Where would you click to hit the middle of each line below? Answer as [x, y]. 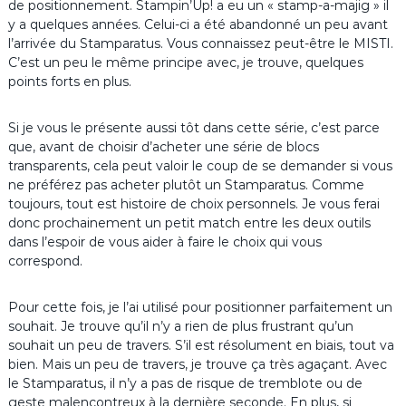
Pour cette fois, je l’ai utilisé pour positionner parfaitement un [200, 308]
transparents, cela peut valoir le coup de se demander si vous [200, 166]
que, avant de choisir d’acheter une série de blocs [163, 147]
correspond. [45, 261]
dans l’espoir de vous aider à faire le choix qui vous [164, 242]
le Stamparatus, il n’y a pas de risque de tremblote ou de [185, 384]
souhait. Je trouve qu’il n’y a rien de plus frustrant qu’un [180, 327]
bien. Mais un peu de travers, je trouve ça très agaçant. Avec [197, 365]
